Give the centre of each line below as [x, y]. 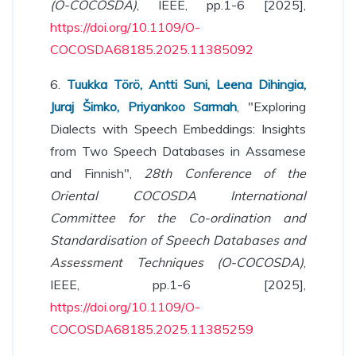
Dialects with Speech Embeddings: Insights [178, 129]
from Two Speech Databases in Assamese [178, 151]
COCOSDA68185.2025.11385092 [152, 49]
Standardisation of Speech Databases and [178, 240]
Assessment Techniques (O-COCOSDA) [177, 262]
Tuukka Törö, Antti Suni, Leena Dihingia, [186, 84]
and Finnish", [97, 173]
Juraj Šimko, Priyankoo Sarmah [144, 106]
